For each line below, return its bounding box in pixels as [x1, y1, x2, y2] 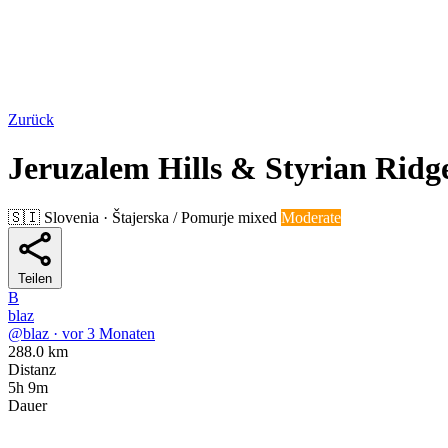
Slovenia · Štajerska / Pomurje [40, 208, 238, 226]
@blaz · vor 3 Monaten [8, 324, 155, 342]
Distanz [8, 360, 56, 378]
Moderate [281, 208, 341, 226]
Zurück [8, 111, 54, 128]
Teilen [18, 270, 52, 286]
